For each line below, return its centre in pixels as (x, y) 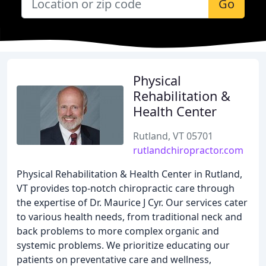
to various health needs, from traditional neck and (129, 217)
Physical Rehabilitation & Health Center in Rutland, (129, 174)
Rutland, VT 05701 (173, 136)
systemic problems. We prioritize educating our (123, 245)
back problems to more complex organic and (118, 231)
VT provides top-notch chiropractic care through (126, 188)
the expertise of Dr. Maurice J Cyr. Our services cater (132, 202)
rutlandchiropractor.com (188, 150)
